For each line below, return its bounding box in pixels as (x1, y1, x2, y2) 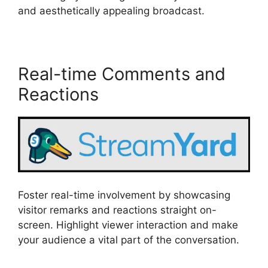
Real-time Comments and (18, 63, 226, 84)
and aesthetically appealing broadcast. (18, 4, 205, 17)
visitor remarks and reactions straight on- (18, 203, 217, 216)
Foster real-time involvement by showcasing (18, 188, 230, 201)
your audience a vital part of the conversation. (18, 233, 239, 246)
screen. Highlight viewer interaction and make (18, 218, 238, 231)
